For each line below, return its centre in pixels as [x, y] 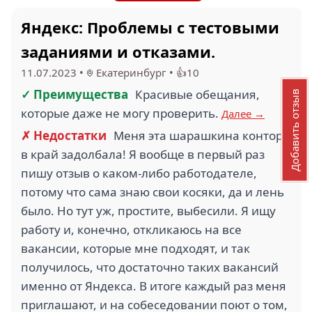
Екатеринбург [130, 72]
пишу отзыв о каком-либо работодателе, [139, 173]
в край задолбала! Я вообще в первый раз [143, 154]
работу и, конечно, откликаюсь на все [131, 229]
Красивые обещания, [197, 94]
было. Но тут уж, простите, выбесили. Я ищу [148, 211]
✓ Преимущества [75, 94]
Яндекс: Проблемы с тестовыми [150, 27]
